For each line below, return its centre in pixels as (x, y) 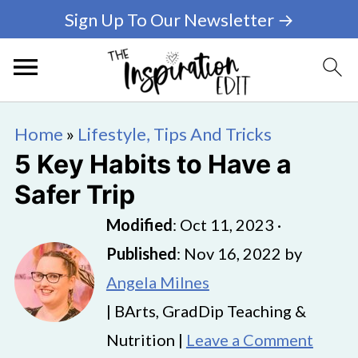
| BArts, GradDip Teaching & (206, 311)
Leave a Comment (249, 340)
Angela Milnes (157, 282)
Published (141, 253)
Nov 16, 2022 (232, 253)
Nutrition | (146, 340)
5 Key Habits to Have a (153, 164)
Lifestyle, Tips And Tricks (174, 134)
